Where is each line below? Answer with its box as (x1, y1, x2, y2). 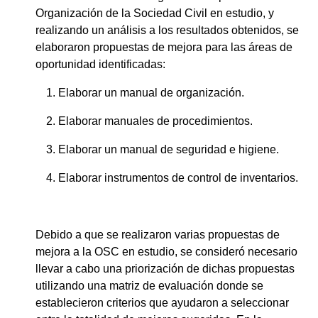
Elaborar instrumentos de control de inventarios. (58, 171, 298, 184)
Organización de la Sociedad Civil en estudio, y (35, 6, 274, 19)
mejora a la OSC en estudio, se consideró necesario (35, 245, 297, 258)
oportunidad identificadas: (35, 57, 165, 70)
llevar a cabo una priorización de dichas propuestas (35, 262, 295, 275)
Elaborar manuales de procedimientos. (58, 114, 253, 127)
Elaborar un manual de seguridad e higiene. (58, 143, 279, 155)
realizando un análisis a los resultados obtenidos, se (35, 23, 299, 36)
